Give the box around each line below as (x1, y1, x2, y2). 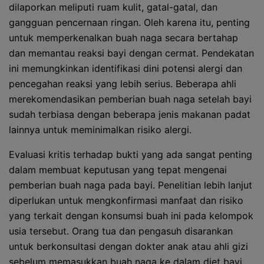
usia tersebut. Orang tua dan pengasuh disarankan (9, 225, 233, 237)
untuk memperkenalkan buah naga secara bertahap (9, 32, 238, 44)
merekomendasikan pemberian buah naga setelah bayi (9, 93, 252, 105)
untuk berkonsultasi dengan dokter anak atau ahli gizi (9, 240, 248, 252)
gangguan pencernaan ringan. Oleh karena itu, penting (9, 16, 250, 28)
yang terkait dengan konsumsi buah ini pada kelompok (9, 210, 253, 222)
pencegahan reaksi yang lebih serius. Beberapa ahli (9, 78, 236, 90)
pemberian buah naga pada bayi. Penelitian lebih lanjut (9, 179, 252, 191)
